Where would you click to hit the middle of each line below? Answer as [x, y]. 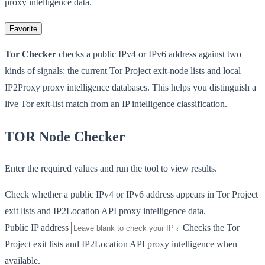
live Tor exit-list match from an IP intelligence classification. [116, 104]
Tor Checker [30, 54]
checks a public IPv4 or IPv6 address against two [149, 54]
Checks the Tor [211, 228]
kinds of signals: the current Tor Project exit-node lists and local [123, 70]
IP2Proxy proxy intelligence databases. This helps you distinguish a [130, 87]
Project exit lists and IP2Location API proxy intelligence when [121, 244]
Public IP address [37, 228]
